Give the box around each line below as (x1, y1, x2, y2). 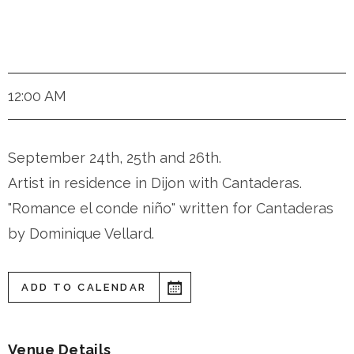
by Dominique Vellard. (8, 225, 154, 243)
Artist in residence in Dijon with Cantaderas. (8, 175, 302, 192)
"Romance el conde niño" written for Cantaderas (8, 200, 333, 217)
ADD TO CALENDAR (21, 281, 147, 294)
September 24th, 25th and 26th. (8, 149, 221, 167)
